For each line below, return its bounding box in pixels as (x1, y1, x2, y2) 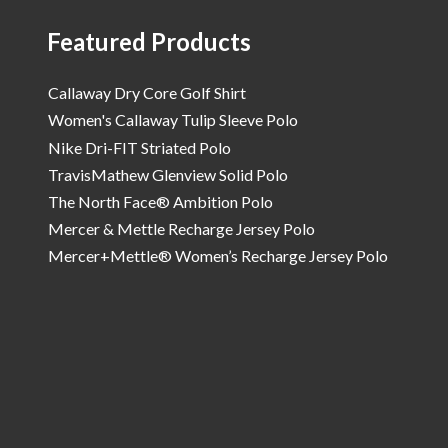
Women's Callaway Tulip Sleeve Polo (48, 110, 299, 130)
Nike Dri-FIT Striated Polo (48, 137, 232, 157)
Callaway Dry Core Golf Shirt (48, 83, 247, 103)
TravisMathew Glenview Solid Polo (48, 164, 289, 184)
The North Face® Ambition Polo (48, 191, 274, 211)
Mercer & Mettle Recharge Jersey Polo (48, 219, 316, 239)
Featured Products (46, 26, 251, 56)
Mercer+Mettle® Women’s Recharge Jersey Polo (48, 246, 389, 266)
